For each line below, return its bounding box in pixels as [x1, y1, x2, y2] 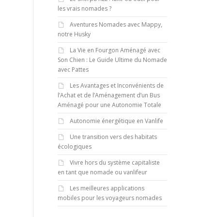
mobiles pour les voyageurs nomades [57, 194, 162, 202]
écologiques [57, 142, 92, 151]
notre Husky [57, 30, 91, 38]
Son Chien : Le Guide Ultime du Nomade [57, 56, 167, 64]
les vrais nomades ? [57, 4, 111, 13]
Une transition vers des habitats [69, 133, 157, 141]
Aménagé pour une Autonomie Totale [57, 101, 161, 109]
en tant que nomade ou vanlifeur [57, 168, 147, 176]
